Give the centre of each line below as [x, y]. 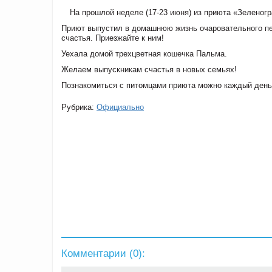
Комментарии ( [97, 253]
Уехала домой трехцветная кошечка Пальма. [144, 53]
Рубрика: [79, 107]
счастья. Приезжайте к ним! [113, 38]
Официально [120, 107]
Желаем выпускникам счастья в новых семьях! [149, 69]
